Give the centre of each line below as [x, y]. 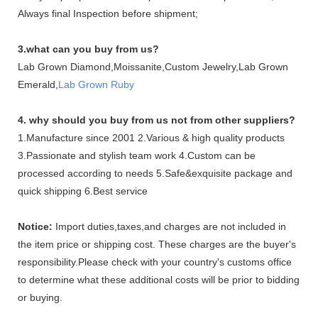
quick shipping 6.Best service [83, 191]
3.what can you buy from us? [88, 49]
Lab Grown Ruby [96, 84]
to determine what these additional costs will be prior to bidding [159, 280]
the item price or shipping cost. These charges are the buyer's [157, 244]
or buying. [40, 297]
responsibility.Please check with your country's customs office [155, 262]
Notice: [35, 226]
